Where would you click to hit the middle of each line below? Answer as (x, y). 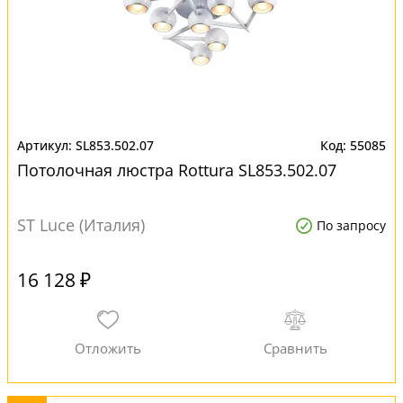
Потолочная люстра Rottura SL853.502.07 (177, 170)
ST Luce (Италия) (81, 225)
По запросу (351, 225)
